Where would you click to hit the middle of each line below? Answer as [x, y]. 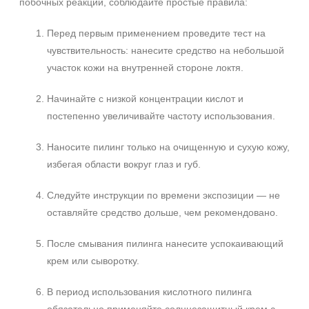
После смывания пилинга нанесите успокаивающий [165, 243]
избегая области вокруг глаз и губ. [124, 164]
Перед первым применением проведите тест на [156, 33]
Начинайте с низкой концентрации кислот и [145, 99]
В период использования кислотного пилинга [149, 292]
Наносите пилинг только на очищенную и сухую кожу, [168, 147]
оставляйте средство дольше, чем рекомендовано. [162, 212]
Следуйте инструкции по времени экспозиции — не [163, 195]
